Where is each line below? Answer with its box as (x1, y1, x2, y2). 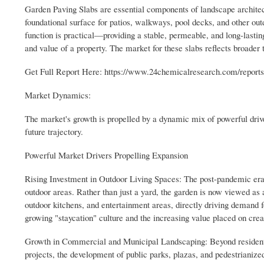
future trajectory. (25, 126, 83, 138)
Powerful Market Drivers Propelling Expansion (25, 149, 188, 161)
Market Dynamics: (25, 89, 94, 101)
